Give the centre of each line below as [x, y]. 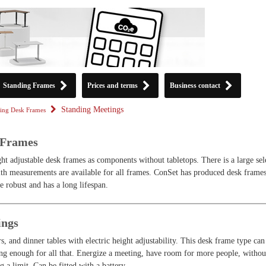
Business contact [195, 85]
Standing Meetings [92, 110]
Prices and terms [113, 85]
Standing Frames [29, 85]
